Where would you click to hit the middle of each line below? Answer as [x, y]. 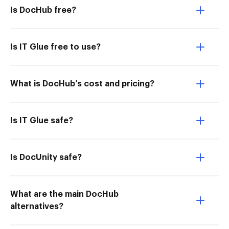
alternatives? [37, 207]
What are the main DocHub [64, 194]
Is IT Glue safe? [42, 121]
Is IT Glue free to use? [55, 47]
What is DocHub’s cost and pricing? [82, 84]
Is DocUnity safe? [46, 157]
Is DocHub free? [43, 10]
